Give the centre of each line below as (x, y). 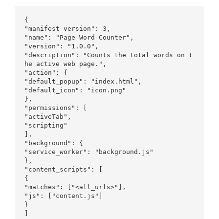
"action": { (46, 73)
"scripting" (46, 125)
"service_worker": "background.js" (89, 152)
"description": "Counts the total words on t (109, 55)
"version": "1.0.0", (62, 46)
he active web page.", (66, 64)
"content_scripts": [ (64, 169)
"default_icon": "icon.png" (75, 90)
